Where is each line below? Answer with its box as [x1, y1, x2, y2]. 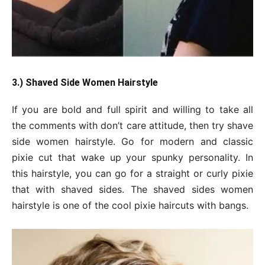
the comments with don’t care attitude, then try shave [12, 119, 253, 132]
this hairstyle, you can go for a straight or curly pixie [12, 167, 253, 180]
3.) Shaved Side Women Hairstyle [12, 77, 158, 89]
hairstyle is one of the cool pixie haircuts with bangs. [12, 199, 248, 212]
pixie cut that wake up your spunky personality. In [12, 151, 253, 164]
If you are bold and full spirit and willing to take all [12, 104, 253, 116]
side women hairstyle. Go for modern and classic [12, 135, 253, 148]
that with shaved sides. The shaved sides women [12, 183, 253, 196]
